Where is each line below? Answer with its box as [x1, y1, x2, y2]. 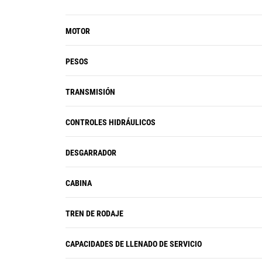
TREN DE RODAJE [65, 209, 123, 218]
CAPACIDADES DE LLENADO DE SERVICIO [65, 239, 202, 249]
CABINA [65, 178, 92, 188]
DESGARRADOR [65, 148, 116, 157]
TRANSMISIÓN [65, 87, 115, 96]
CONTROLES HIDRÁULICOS [65, 118, 156, 127]
